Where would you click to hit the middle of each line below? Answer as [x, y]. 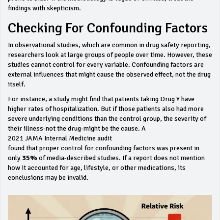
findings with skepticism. [44, 8]
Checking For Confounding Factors [108, 28]
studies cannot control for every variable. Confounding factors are [106, 65]
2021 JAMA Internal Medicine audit [60, 138]
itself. [17, 84]
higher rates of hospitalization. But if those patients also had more [106, 109]
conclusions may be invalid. [48, 178]
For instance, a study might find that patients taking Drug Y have [101, 99]
